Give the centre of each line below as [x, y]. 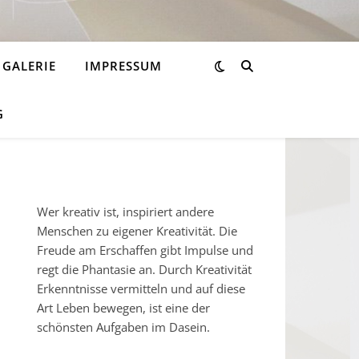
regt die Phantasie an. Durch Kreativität [144, 269]
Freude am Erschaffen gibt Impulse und [145, 250]
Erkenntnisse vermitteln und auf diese [141, 288]
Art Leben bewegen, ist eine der [123, 308]
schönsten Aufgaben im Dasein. [123, 327]
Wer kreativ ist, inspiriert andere [125, 212]
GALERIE [29, 66]
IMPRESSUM [123, 66]
